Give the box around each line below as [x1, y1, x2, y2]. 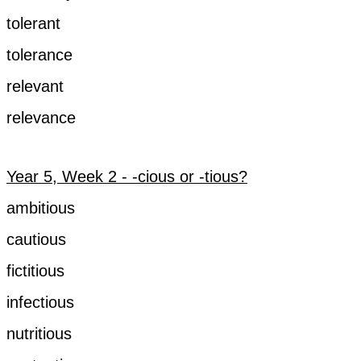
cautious [6, 230, 66, 248]
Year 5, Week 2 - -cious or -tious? [6, 167, 247, 185]
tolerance [6, 45, 73, 64]
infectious [6, 293, 74, 311]
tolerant [6, 14, 60, 32]
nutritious [6, 324, 72, 342]
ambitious [6, 198, 75, 217]
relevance [6, 108, 76, 127]
